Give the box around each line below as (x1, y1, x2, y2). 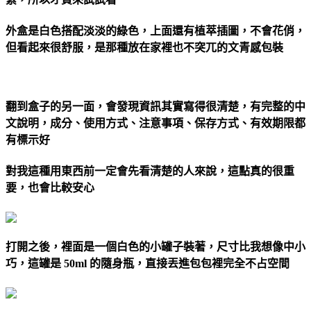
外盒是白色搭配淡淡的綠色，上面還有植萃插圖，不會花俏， (6, 25, 305, 37)
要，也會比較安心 (6, 182, 94, 194)
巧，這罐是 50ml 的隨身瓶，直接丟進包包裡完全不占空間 (6, 258, 289, 270)
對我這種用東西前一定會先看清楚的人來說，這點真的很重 (6, 165, 294, 178)
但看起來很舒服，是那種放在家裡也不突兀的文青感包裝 (6, 42, 283, 54)
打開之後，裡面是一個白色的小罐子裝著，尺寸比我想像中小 (6, 241, 305, 253)
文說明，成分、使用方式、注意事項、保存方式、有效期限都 (6, 117, 305, 129)
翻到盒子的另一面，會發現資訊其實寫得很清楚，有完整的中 (6, 100, 305, 112)
